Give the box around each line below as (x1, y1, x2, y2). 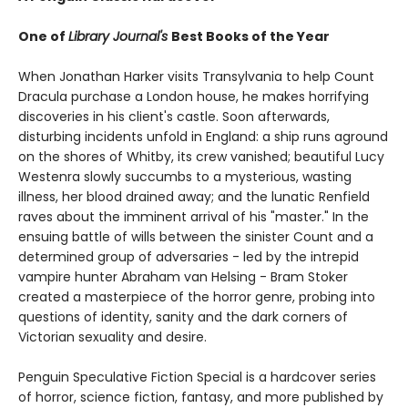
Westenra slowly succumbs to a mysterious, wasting (18, 167, 352, 186)
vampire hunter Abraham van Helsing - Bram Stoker (18, 267, 348, 286)
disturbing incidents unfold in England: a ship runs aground (18, 127, 388, 146)
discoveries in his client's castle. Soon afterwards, (18, 107, 330, 126)
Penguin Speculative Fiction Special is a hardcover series (18, 367, 376, 386)
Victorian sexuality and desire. (18, 327, 207, 346)
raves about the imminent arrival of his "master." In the (18, 207, 369, 226)
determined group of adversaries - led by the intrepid (18, 247, 359, 266)
